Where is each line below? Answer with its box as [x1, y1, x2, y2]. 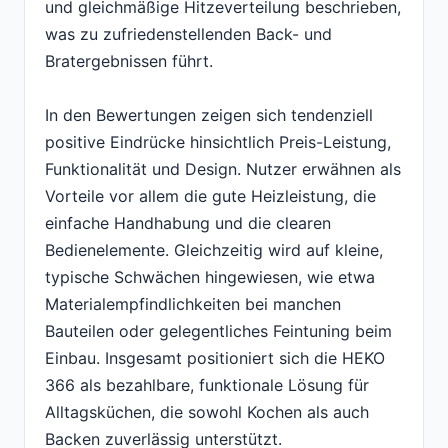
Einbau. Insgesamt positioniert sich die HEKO [45, 348, 385, 369]
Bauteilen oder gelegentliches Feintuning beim [45, 321, 392, 342]
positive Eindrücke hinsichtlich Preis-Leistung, [45, 132, 391, 153]
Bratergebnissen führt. [45, 51, 213, 72]
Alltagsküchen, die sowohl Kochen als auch [45, 402, 369, 423]
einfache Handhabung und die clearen [45, 213, 331, 234]
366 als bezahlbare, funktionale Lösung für [45, 375, 369, 396]
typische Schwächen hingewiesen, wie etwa [45, 267, 375, 288]
